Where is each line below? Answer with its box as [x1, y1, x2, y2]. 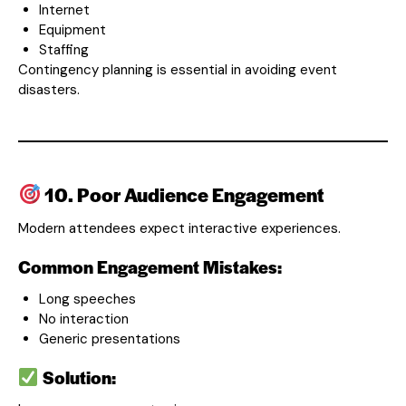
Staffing [38, 40, 89, 59]
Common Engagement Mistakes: [18, 254, 282, 279]
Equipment [38, 20, 106, 39]
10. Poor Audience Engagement [41, 180, 325, 208]
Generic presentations [38, 329, 180, 348]
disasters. [18, 80, 80, 99]
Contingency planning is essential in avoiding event [18, 60, 337, 79]
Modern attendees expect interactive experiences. [18, 218, 341, 237]
